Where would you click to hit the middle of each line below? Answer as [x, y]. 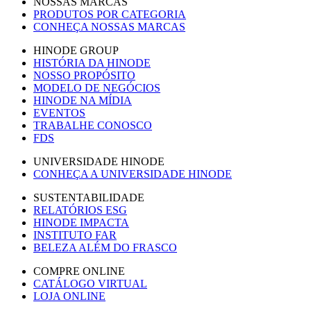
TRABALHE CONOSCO [93, 125]
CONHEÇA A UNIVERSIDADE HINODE [133, 174]
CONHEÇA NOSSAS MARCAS [109, 26]
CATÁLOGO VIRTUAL [90, 283]
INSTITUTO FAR [75, 235]
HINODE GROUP [76, 50]
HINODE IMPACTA [81, 222]
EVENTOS [59, 112]
